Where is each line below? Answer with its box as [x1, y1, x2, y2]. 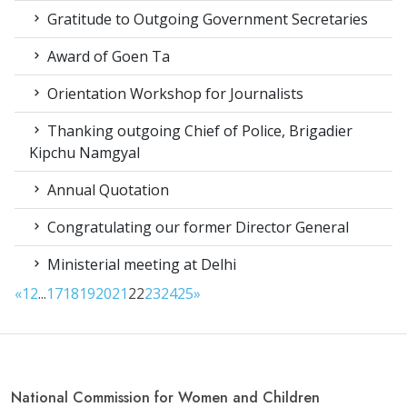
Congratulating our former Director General [44, 217, 349, 238]
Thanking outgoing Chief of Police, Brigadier [44, 121, 352, 142]
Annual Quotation [44, 180, 169, 201]
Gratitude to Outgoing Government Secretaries [44, 9, 368, 30]
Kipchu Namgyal [29, 143, 140, 164]
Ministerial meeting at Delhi [44, 254, 236, 275]
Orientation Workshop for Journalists [44, 84, 303, 104]
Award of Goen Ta [44, 46, 170, 67]
